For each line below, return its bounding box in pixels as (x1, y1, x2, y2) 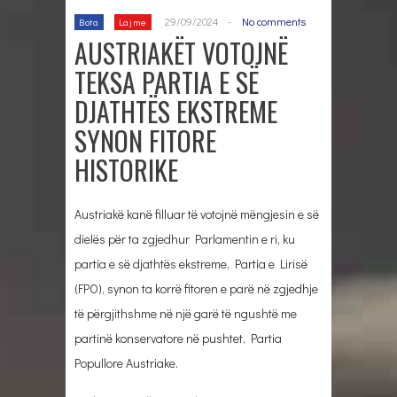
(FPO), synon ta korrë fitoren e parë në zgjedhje (74, 279, 318, 297)
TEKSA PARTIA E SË (74, 61, 259, 102)
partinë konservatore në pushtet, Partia (74, 329, 282, 346)
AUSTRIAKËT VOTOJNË (74, 32, 288, 73)
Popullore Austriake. (74, 354, 178, 371)
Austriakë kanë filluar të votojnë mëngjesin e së (74, 205, 319, 222)
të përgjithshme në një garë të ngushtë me (74, 304, 297, 322)
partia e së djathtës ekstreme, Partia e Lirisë (74, 254, 307, 272)
